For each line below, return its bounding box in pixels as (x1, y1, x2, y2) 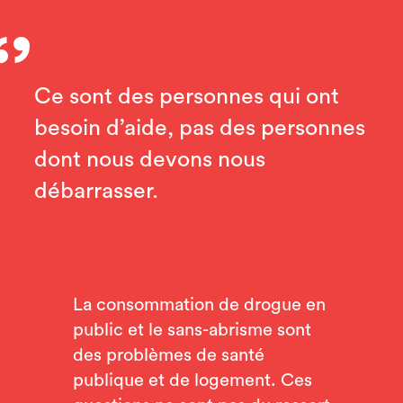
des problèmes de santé (72, 346, 264, 364)
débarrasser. (33, 179, 164, 202)
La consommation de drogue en (72, 296, 326, 314)
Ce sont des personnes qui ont (33, 85, 339, 108)
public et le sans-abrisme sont (72, 321, 311, 339)
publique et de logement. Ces (72, 372, 312, 390)
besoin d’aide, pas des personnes (33, 116, 365, 139)
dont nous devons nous (33, 148, 265, 171)
